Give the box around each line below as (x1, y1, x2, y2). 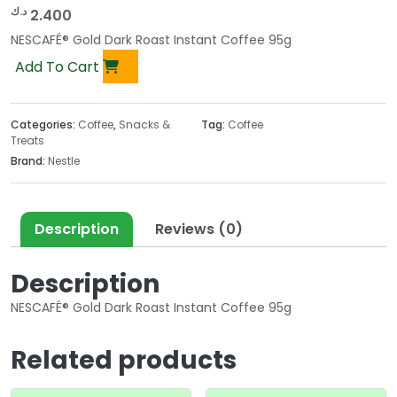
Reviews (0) (155, 218, 243, 239)
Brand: (11, 152, 48, 168)
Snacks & (119, 116, 170, 132)
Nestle (48, 152, 80, 168)
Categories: (11, 116, 78, 132)
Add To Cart (15, 56, 103, 77)
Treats (11, 132, 44, 148)
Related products (11, 343, 237, 378)
